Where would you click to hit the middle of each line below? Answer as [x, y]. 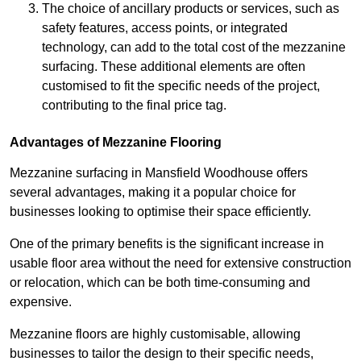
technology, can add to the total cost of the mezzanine [194, 48]
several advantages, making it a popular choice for [153, 193]
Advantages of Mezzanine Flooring [116, 143]
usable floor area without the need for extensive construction [180, 263]
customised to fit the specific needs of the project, [181, 86]
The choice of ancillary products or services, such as [191, 9]
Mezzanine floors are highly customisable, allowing [155, 334]
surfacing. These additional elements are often [174, 67]
